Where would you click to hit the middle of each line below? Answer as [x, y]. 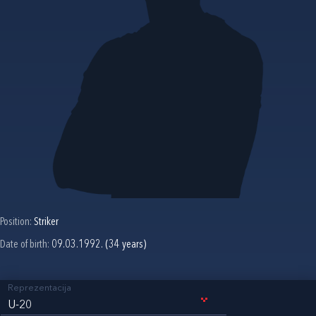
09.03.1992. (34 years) [99, 244]
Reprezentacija [39, 288]
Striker [46, 222]
